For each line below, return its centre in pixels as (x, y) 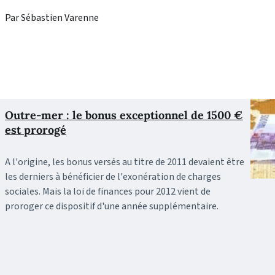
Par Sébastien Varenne (52, 18)
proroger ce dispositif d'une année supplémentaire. (112, 207)
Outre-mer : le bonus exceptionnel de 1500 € (124, 115)
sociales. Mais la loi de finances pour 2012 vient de (108, 192)
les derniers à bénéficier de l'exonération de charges (113, 177)
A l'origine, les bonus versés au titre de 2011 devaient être (125, 162)
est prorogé (36, 130)
